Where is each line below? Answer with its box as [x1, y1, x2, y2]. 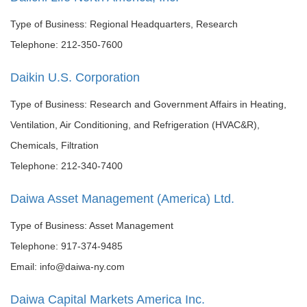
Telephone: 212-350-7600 [10, 39, 123, 50]
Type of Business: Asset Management [10, 220, 173, 231]
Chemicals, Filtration [10, 140, 99, 151]
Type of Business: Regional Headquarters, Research [10, 19, 238, 29]
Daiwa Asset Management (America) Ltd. [10, 192, 234, 206]
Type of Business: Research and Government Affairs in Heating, [10, 99, 286, 110]
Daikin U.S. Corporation [10, 71, 140, 84]
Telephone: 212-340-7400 [10, 160, 123, 171]
